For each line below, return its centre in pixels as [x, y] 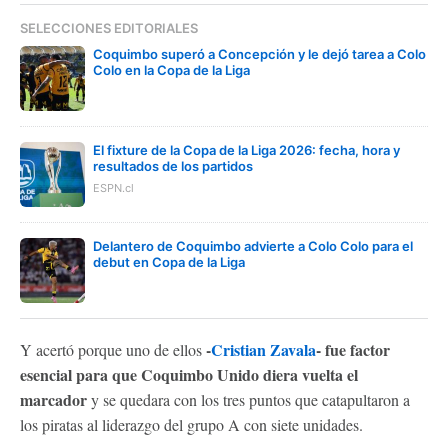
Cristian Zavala [263, 349]
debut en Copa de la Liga [169, 262]
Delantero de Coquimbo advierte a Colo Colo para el [253, 246]
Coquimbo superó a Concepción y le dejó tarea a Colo [259, 54]
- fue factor [353, 349]
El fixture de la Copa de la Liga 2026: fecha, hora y [246, 150]
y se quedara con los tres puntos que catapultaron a [250, 399]
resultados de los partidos [173, 166]
